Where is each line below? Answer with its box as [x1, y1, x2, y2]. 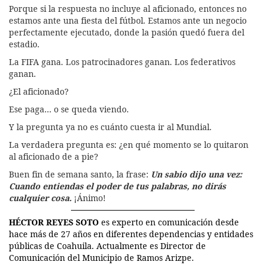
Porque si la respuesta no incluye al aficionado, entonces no [9, 2, 247, 14]
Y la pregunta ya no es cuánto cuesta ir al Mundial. [9, 121, 212, 132]
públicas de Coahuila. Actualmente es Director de [9, 240, 206, 251]
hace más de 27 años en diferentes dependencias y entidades [9, 228, 253, 240]
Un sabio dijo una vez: [151, 168, 242, 180]
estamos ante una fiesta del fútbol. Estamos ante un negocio [9, 14, 247, 26]
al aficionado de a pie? [9, 150, 98, 162]
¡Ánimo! [72, 192, 106, 203]
